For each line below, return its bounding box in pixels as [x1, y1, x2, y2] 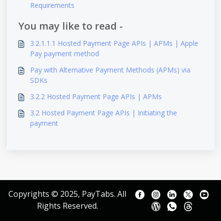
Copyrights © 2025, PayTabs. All [8, 188, 127, 199]
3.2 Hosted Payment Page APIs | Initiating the [30, 108, 177, 117]
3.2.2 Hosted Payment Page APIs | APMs [30, 92, 162, 101]
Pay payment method [30, 49, 99, 58]
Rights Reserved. [37, 200, 98, 211]
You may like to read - [18, 19, 123, 33]
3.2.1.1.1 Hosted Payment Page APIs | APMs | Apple [30, 38, 154, 48]
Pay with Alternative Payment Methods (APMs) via [30, 65, 190, 74]
